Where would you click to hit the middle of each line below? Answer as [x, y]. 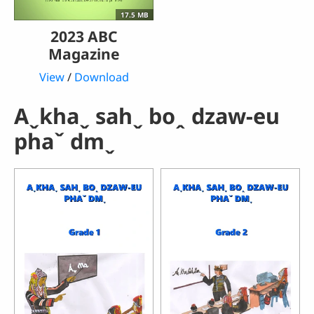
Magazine [84, 54]
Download [101, 77]
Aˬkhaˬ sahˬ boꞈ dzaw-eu [147, 115]
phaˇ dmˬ [64, 141]
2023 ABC [84, 36]
